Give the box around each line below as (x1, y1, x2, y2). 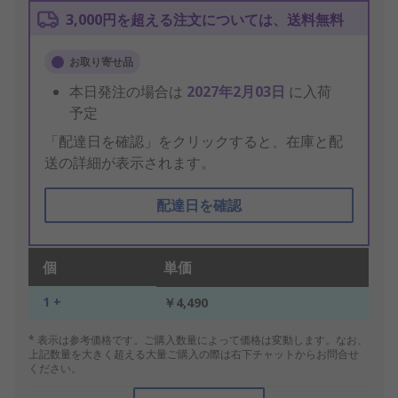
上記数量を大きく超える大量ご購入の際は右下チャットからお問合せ (28, 346, 359, 362)
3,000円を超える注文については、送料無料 (66, 10, 344, 30)
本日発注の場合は (69, 82, 187, 102)
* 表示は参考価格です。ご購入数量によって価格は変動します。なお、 (28, 332, 368, 348)
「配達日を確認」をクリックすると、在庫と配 (44, 131, 343, 152)
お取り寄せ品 (69, 54, 133, 70)
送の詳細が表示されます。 (44, 153, 215, 173)
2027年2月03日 (187, 82, 289, 102)
